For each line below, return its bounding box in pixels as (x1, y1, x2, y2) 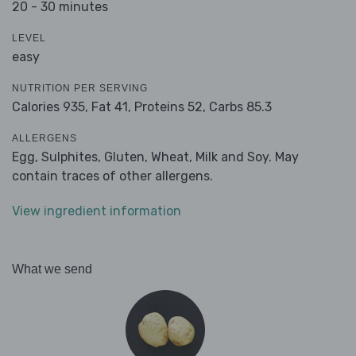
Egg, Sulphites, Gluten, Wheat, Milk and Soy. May (12, 149, 299, 165)
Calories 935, (12, 99, 91, 115)
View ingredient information (12, 203, 181, 219)
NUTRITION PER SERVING (12, 83, 148, 95)
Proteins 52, (134, 99, 206, 115)
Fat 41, (91, 99, 131, 115)
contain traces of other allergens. (12, 168, 213, 184)
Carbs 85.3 (209, 99, 272, 115)
